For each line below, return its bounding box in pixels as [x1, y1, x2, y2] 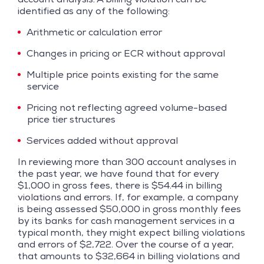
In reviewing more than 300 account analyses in [18, 155, 236, 168]
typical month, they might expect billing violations [18, 226, 245, 239]
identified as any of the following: [18, 4, 170, 17]
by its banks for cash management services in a [18, 214, 235, 227]
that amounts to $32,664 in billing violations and [18, 249, 240, 262]
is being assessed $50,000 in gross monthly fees [18, 202, 241, 215]
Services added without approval [27, 134, 178, 147]
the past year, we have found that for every [18, 167, 219, 180]
